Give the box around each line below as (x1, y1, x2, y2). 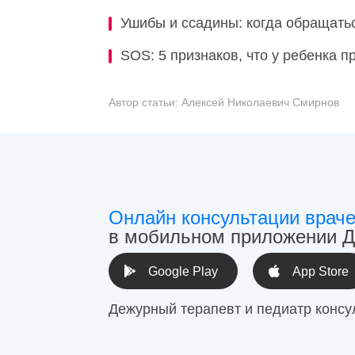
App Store (292, 265, 349, 278)
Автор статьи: (109, 96, 181, 109)
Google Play (148, 265, 218, 278)
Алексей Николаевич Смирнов (181, 96, 339, 109)
